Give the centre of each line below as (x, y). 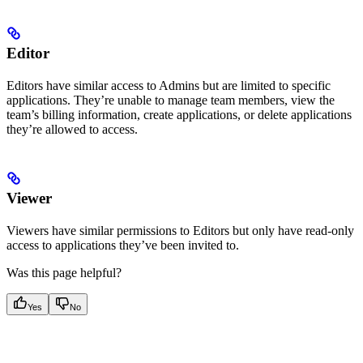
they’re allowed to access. (72, 129)
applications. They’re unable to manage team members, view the (171, 100)
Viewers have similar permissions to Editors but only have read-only (180, 230)
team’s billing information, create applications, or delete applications (179, 114)
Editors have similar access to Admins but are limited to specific (169, 85)
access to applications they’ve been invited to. (123, 245)
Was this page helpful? (64, 272)
